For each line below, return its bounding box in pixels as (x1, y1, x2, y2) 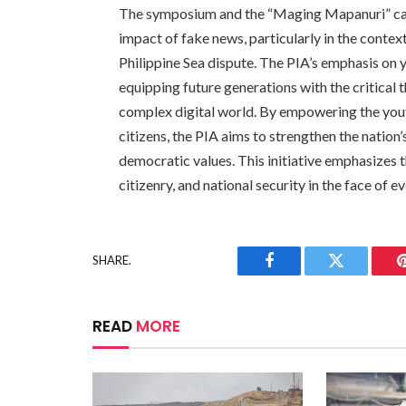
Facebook (267, 266, 332, 283)
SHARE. (92, 253, 131, 268)
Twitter (334, 266, 382, 283)
